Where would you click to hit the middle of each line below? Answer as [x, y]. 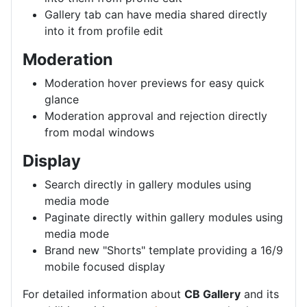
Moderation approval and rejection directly [156, 115]
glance [62, 99]
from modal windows [99, 132]
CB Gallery [212, 294]
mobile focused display [105, 266]
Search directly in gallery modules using [148, 184]
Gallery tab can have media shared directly [156, 14]
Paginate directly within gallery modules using [164, 217]
